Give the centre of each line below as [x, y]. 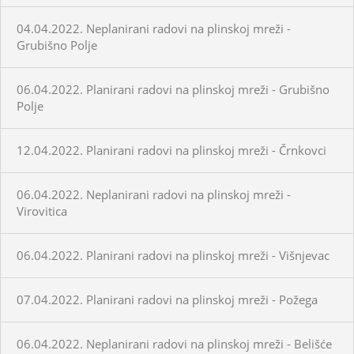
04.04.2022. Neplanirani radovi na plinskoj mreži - [154, 28]
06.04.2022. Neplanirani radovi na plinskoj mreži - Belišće [174, 343]
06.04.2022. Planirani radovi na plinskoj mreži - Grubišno [173, 89]
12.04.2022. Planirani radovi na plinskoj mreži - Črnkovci [171, 150]
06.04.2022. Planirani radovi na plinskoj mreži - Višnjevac [173, 255]
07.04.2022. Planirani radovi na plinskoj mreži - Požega [167, 299]
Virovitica [42, 211]
